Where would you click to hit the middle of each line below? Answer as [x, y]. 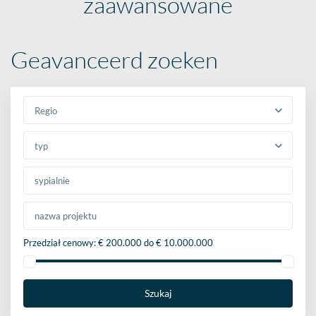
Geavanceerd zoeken [115, 59]
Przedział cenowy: [60, 242]
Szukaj [158, 293]
